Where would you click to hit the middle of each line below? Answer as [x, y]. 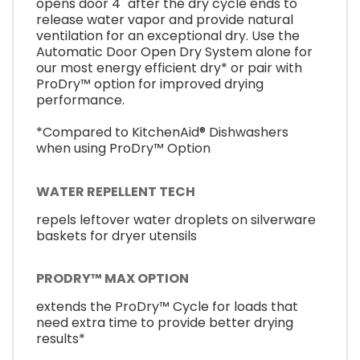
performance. [80, 100]
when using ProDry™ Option [123, 149]
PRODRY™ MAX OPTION [112, 279]
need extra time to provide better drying [165, 323]
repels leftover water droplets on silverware [176, 219]
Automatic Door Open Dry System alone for [174, 52]
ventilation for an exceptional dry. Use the [168, 36]
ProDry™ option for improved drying [150, 84]
